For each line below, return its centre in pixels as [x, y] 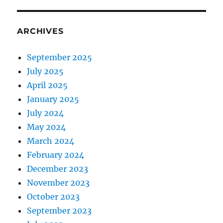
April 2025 [48, 85]
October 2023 [54, 196]
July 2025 [46, 71]
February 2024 [56, 155]
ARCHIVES [40, 31]
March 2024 [51, 141]
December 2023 [58, 168]
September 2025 [60, 57]
